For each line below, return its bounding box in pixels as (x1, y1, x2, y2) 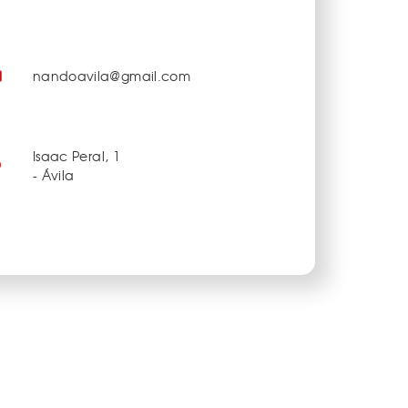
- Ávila (33, 166, 75, 185)
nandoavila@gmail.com (33, 66, 190, 85)
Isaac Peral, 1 (33, 147, 120, 166)
